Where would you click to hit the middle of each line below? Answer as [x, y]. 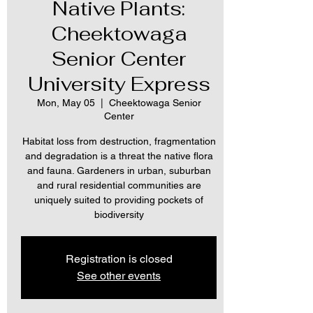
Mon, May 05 [66, 103]
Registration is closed [119, 259]
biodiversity [119, 215]
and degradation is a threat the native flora [119, 156]
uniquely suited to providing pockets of [119, 200]
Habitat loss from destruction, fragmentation [119, 141]
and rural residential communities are [119, 185]
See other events [119, 276]
